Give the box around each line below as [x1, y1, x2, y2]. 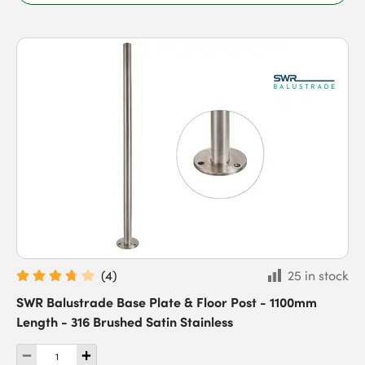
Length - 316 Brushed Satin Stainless [16, 312, 233, 330]
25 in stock [288, 266, 349, 284]
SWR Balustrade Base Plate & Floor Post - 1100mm [16, 292, 317, 310]
